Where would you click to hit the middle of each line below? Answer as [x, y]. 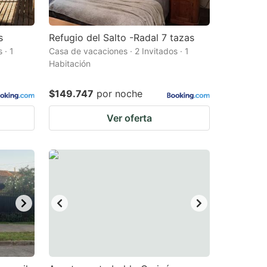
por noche [119, 94]
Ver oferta [129, 118]
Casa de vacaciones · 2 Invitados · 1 [119, 51]
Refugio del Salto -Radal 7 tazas [122, 38]
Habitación [70, 63]
